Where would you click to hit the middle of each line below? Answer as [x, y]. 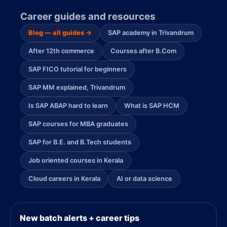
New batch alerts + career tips [80, 218]
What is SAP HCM [152, 105]
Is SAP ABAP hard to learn [68, 105]
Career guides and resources [88, 16]
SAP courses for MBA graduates [78, 124]
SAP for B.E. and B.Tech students [80, 142]
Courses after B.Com [143, 51]
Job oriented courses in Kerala [76, 160]
